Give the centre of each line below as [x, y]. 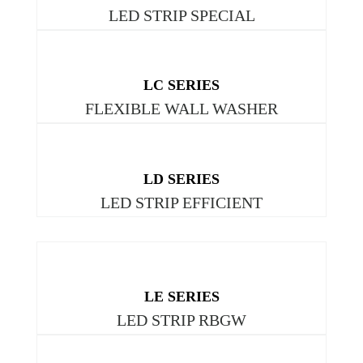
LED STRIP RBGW [181, 320]
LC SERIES [181, 85]
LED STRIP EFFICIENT [181, 202]
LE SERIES [181, 297]
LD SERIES [181, 179]
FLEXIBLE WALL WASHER [181, 109]
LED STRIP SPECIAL [181, 15]
